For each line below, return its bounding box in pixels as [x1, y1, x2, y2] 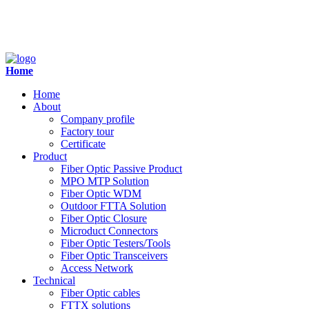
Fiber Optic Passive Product [61, 163, 182, 175]
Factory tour [61, 126, 114, 137]
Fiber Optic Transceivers [61, 250, 168, 261]
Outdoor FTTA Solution [61, 200, 166, 212]
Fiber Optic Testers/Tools [61, 237, 170, 249]
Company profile [61, 113, 134, 125]
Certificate [61, 138, 106, 150]
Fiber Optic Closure [61, 212, 147, 224]
